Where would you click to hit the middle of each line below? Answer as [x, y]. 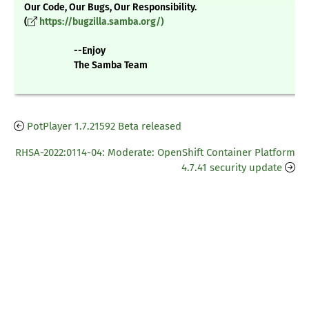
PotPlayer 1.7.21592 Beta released [104, 127]
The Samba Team [86, 66]
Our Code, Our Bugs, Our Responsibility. [110, 8]
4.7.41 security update [232, 168]
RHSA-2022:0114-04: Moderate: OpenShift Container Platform [155, 153]
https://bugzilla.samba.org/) [102, 22]
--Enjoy [65, 51]
